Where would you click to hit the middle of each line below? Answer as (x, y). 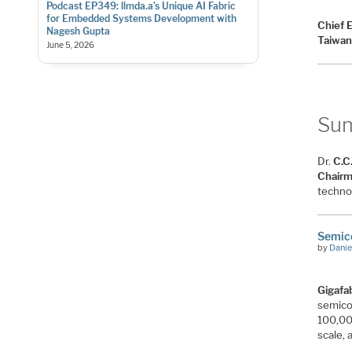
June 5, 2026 (70, 45)
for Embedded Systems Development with (141, 18)
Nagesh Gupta (78, 31)
